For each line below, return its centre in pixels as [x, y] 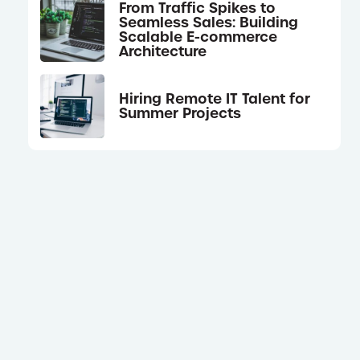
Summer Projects [180, 113]
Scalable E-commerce [198, 37]
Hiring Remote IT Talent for [215, 98]
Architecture [163, 51]
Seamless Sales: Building [209, 22]
